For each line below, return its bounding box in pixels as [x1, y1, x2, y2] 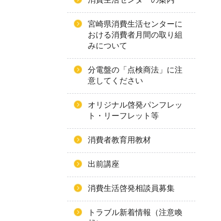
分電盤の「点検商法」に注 [88, 66, 183, 74]
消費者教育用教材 [88, 136, 151, 144]
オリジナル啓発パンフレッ [88, 101, 183, 109]
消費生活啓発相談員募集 [88, 184, 175, 192]
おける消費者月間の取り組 [88, 31, 183, 39]
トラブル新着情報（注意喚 [88, 208, 183, 217]
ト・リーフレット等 [88, 111, 159, 120]
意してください [88, 76, 143, 85]
